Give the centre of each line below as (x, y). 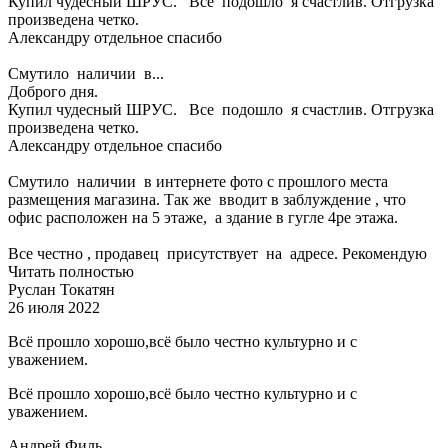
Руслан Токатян (61, 290)
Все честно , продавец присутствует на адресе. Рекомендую (217, 254)
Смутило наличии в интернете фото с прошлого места (198, 182)
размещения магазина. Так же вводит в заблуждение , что (207, 200)
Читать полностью (71, 272)
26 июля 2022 (54, 308)
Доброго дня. (53, 92)
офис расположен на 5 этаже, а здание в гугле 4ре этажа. (203, 218)
